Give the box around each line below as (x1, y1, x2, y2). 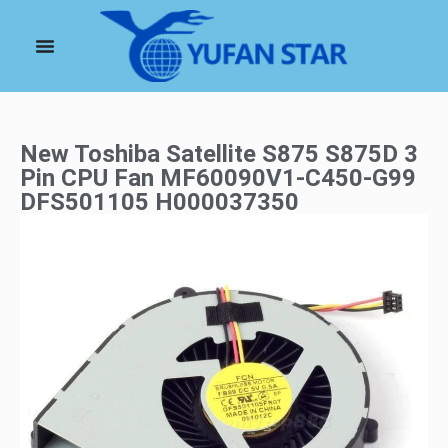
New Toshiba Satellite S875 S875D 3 (20, 140, 418, 169)
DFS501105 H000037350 (20, 188, 299, 217)
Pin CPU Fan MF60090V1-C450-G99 (20, 164, 416, 193)
